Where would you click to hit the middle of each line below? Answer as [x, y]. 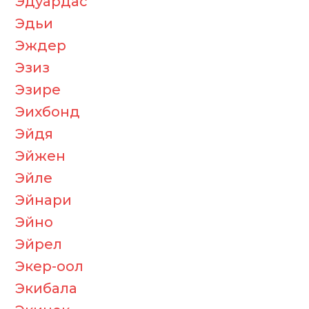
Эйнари [43, 200]
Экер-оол [49, 266]
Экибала [46, 288]
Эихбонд [48, 112]
